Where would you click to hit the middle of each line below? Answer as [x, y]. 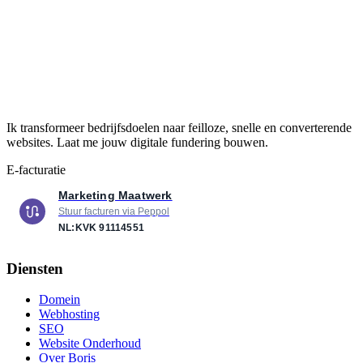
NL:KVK [78, 228]
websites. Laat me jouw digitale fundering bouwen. [137, 143]
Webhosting [69, 314]
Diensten [35, 268]
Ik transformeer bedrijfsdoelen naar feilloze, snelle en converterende [179, 128]
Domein [60, 300]
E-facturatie [36, 170]
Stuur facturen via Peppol [114, 212]
